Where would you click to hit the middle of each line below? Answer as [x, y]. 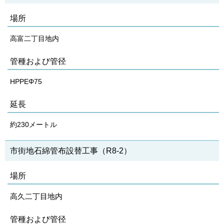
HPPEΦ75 [26, 81]
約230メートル [33, 124]
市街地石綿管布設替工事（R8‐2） [71, 151]
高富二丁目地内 [34, 38]
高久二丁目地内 [36, 196]
